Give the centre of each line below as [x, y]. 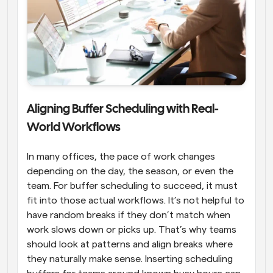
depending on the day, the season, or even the [130, 171]
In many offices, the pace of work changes [121, 156]
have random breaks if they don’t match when [129, 215]
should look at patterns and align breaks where [130, 244]
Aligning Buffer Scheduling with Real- [123, 109]
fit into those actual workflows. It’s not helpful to [136, 200]
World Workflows [74, 127]
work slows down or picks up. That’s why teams [132, 229]
